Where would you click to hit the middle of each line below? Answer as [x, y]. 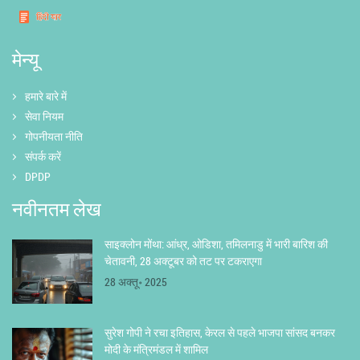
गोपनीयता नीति [54, 137]
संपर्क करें [43, 157]
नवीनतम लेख [57, 209]
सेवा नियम [44, 117]
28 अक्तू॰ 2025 [136, 282]
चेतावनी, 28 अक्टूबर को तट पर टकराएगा [183, 261]
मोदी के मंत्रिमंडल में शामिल [156, 350]
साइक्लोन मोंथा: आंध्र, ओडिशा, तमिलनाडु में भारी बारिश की [216, 244]
